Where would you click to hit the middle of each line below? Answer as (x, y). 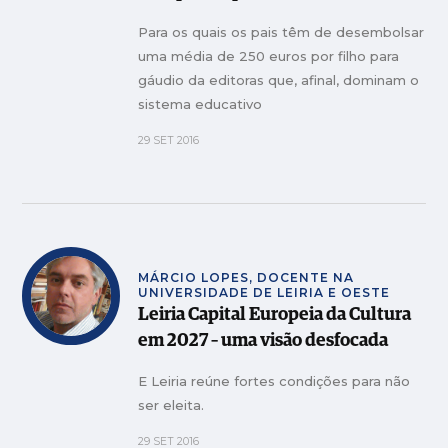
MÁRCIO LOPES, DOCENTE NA (246, 277)
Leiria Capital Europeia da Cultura (275, 315)
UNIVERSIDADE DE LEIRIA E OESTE (264, 292)
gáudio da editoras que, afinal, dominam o (279, 80)
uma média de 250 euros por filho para (269, 56)
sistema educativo (200, 104)
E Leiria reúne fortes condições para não (274, 381)
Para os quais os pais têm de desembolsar (281, 32)
